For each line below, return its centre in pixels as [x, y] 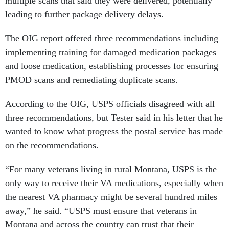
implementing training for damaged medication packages [111, 52]
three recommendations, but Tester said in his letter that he [114, 118]
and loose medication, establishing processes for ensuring [112, 66]
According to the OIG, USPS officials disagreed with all [110, 104]
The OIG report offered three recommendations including [112, 39]
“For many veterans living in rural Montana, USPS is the [111, 169]
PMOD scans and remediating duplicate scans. [93, 80]
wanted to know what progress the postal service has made [114, 132]
